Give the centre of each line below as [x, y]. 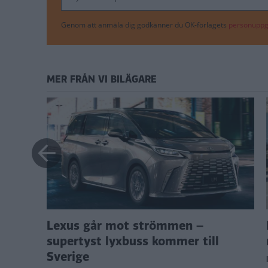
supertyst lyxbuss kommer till [133, 242]
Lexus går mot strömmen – [125, 226]
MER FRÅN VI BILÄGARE [102, 79]
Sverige [68, 257]
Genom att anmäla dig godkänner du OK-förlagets [145, 25]
